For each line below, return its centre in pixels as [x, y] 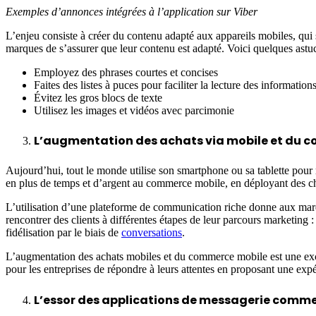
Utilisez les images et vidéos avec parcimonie [134, 110]
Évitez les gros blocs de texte [98, 97]
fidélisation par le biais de [63, 233]
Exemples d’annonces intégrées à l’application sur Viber [132, 11]
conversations [152, 233]
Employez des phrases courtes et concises [126, 72]
